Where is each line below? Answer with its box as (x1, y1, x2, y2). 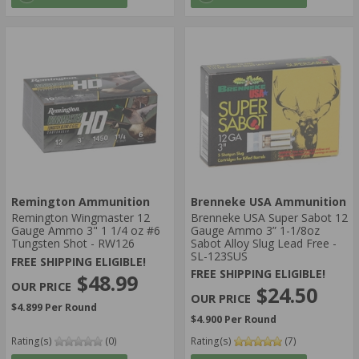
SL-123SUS (191, 248, 248, 264)
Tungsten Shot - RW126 (11, 236, 135, 252)
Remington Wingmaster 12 (11, 210, 150, 226)
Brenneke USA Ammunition (191, 194, 346, 210)
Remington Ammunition (11, 194, 150, 210)
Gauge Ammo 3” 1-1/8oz (191, 223, 320, 239)
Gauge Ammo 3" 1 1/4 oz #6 (11, 223, 160, 239)
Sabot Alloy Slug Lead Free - (191, 236, 337, 252)
